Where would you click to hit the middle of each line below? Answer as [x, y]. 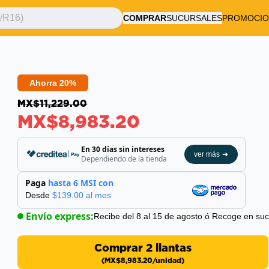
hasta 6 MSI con [81, 183]
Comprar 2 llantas [143, 247]
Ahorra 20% [53, 83]
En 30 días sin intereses [122, 149]
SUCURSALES [194, 18]
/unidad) [168, 260]
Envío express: [60, 216]
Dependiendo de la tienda [124, 159]
